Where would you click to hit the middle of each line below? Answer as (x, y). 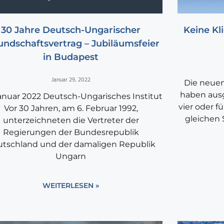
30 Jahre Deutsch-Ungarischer (71, 30)
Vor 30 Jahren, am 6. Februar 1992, (71, 108)
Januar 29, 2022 (71, 80)
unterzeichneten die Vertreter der (71, 120)
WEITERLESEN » (71, 186)
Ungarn (71, 156)
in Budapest (71, 57)
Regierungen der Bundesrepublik (71, 132)
